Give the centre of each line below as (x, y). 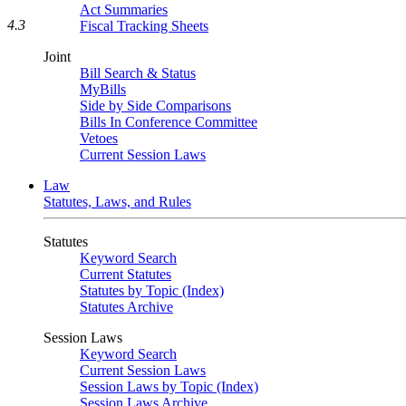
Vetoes (99, 138)
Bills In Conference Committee (169, 122)
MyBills (103, 89)
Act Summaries (124, 10)
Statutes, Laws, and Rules (117, 202)
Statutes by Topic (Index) (152, 290)
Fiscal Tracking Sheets (144, 26)
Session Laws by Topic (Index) (169, 387)
